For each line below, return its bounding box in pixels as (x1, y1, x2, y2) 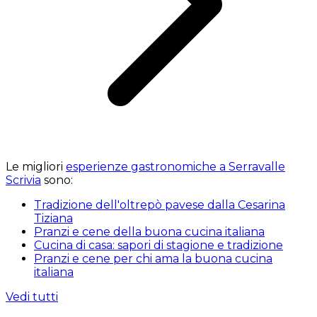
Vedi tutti (6, 289, 58, 304)
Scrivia (6, 173, 41, 187)
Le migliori (6, 159, 66, 173)
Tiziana (34, 211, 73, 225)
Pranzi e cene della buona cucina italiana (34, 224, 265, 238)
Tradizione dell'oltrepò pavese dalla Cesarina (34, 197, 285, 212)
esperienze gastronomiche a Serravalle (66, 159, 285, 173)
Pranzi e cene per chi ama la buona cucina (34, 251, 272, 265)
